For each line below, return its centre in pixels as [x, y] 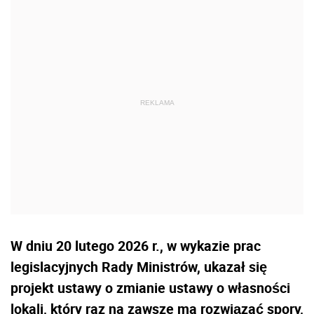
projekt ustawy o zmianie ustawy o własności [150, 288]
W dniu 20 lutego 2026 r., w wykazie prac [136, 246]
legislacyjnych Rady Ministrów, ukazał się [139, 267]
